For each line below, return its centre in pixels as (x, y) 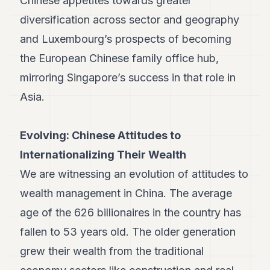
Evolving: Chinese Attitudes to (101, 135)
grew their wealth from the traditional (112, 251)
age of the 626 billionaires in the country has (131, 212)
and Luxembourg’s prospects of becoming (126, 39)
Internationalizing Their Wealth (103, 155)
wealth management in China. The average (126, 193)
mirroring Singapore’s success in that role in (128, 77)
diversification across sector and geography (130, 20)
